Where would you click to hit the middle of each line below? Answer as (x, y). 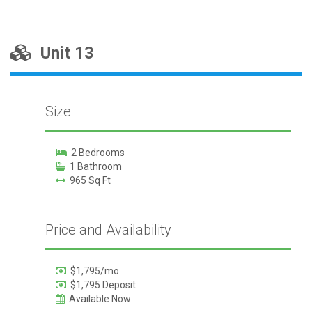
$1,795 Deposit (101, 285)
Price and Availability (108, 230)
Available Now (97, 299)
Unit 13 (63, 53)
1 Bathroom (93, 166)
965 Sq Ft (88, 180)
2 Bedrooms (95, 153)
